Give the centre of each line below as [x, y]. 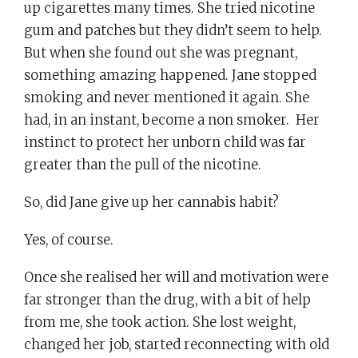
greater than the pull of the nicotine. [143, 165]
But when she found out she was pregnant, [161, 54]
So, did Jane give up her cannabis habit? [151, 203]
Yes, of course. [69, 240]
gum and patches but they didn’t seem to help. [173, 31]
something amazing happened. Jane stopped [170, 76]
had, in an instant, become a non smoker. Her [172, 121]
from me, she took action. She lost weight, [160, 322]
